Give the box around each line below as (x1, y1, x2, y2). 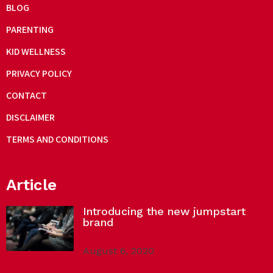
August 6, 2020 (83, 244, 155, 257)
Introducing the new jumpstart (83, 204, 246, 218)
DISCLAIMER (6, 110, 55, 124)
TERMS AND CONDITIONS (6, 132, 108, 146)
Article (6, 175, 57, 194)
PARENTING (6, 23, 54, 36)
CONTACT (6, 88, 47, 102)
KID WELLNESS (6, 44, 66, 58)
